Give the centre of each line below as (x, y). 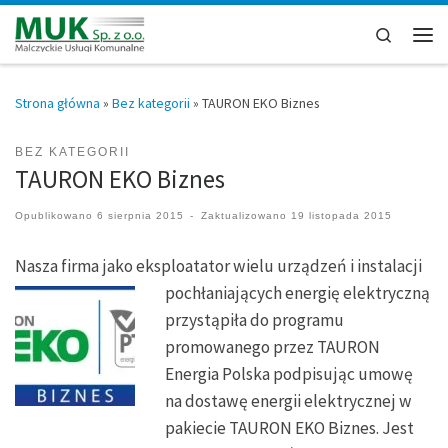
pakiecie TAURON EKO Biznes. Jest (290, 427)
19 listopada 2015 (341, 215)
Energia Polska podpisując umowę (289, 373)
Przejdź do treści (78, 28)
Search (413, 33)
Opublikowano (56, 215)
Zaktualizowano (245, 215)
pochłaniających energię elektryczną (298, 292)
